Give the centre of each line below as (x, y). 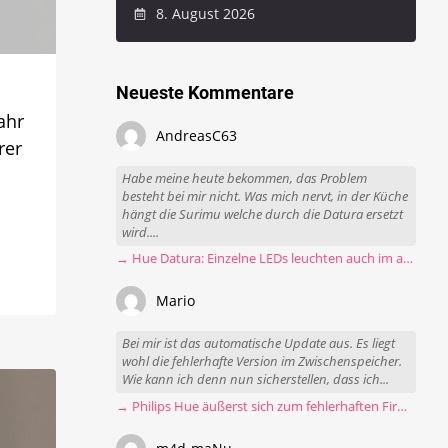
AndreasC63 (197, 136)
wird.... (141, 232)
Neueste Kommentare (205, 93)
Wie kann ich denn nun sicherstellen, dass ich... (256, 380)
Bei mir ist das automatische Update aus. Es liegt (259, 344)
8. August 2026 (203, 13)
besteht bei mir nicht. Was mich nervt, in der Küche (265, 196)
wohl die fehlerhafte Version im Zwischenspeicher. (262, 362)
